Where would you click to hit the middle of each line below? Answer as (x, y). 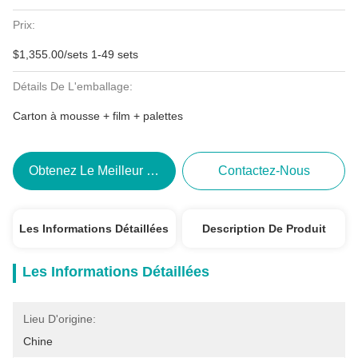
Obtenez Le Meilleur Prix (99, 171)
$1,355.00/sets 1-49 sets (76, 54)
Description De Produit (264, 229)
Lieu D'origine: (60, 319)
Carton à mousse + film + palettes (98, 116)
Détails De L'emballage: (73, 86)
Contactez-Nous (264, 171)
